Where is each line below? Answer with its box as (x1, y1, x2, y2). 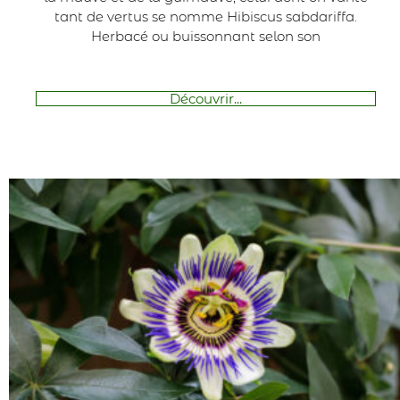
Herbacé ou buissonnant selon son (91, 27, 321, 45)
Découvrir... (170, 89, 243, 107)
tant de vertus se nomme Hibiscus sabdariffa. (54, 7, 358, 25)
